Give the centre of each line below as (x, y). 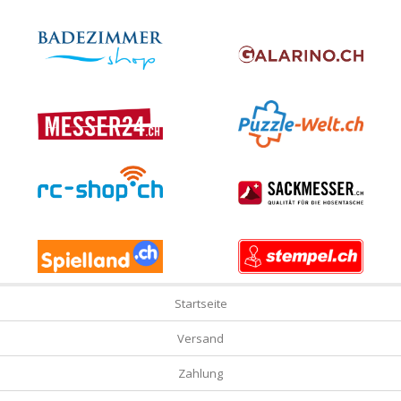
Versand (200, 339)
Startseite (200, 304)
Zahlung (200, 374)
